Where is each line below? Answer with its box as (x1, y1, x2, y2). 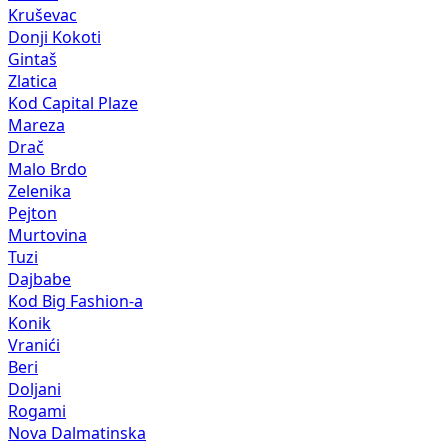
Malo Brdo (8, 161, 87, 178)
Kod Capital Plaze (8, 95, 138, 112)
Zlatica (8, 73, 57, 90)
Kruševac (8, 7, 77, 24)
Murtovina (8, 227, 87, 244)
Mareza (8, 117, 65, 134)
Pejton (8, 205, 57, 222)
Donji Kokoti (8, 29, 101, 46)
